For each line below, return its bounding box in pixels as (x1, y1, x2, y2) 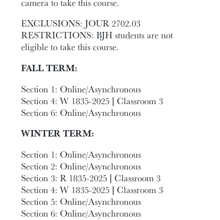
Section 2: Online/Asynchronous (21, 159, 141, 172)
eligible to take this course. (21, 40, 119, 54)
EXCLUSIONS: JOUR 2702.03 (21, 17, 141, 30)
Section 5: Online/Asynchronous (21, 194, 141, 208)
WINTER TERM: (21, 127, 95, 140)
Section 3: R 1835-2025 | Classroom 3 (21, 171, 161, 184)
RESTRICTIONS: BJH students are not (21, 28, 173, 42)
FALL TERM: (21, 61, 78, 74)
